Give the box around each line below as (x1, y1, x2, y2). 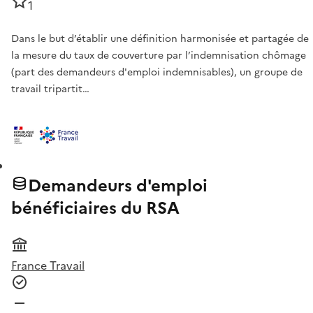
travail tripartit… (11, 82, 89, 97)
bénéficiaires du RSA (11, 196, 180, 221)
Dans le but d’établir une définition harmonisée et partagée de (11, 31, 309, 47)
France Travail (11, 257, 85, 275)
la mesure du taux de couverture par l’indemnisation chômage (11, 48, 306, 64)
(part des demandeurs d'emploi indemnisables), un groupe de (11, 65, 303, 80)
